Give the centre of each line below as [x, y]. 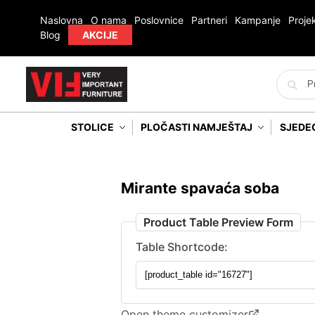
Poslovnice [159, 20]
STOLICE [92, 127]
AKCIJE [100, 35]
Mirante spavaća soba [200, 188]
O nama [108, 20]
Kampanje [257, 20]
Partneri [209, 20]
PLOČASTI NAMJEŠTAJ [197, 127]
